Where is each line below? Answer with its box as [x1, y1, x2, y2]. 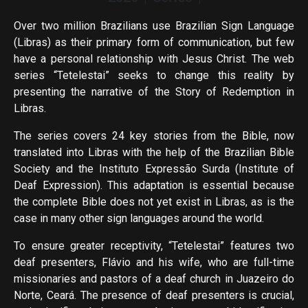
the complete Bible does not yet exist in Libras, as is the [14, 195, 294, 209]
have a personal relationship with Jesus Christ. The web [14, 52, 294, 66]
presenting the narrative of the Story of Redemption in [14, 85, 294, 99]
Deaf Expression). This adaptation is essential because [14, 179, 294, 192]
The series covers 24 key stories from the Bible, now [14, 129, 294, 143]
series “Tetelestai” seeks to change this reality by [14, 69, 294, 82]
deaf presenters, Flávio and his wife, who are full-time [14, 256, 294, 269]
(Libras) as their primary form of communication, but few [14, 36, 294, 49]
